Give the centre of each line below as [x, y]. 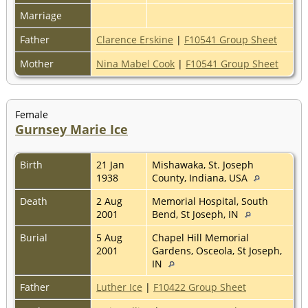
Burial [35, 237]
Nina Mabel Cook [135, 63]
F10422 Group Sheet [200, 287]
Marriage [42, 15]
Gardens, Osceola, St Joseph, [217, 250]
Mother [38, 63]
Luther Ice [119, 287]
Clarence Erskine [135, 39]
